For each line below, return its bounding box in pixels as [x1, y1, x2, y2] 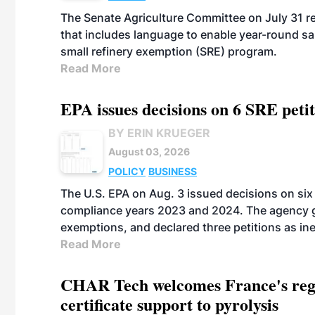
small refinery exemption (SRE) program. [60, 44, 277, 58]
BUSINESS [148, 165, 197, 177]
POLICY [108, 165, 146, 177]
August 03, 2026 [108, 146, 190, 157]
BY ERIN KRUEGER [108, 126, 210, 140]
